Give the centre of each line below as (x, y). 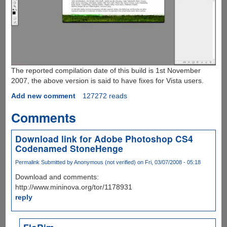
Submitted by (56, 162)
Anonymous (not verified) (105, 162)
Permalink (27, 162)
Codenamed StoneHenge (69, 148)
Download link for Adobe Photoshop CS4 (104, 139)
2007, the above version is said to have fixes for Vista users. (107, 81)
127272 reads (105, 96)
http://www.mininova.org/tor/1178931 (73, 187)
